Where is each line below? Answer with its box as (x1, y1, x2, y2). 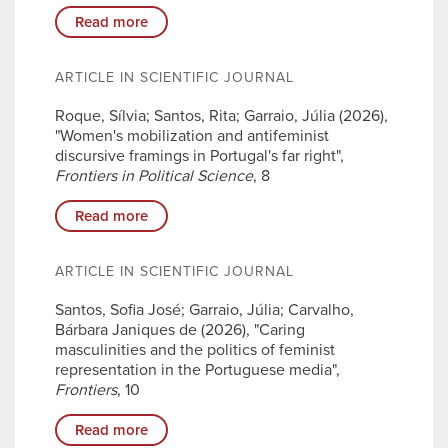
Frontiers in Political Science (55, 166, 253, 187)
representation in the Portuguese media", (55, 360, 340, 381)
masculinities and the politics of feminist (55, 340, 335, 361)
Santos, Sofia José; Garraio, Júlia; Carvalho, (55, 300, 354, 321)
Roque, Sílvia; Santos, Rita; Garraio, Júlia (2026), (55, 106, 388, 127)
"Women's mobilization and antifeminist (55, 126, 329, 147)
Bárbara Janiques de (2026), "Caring (55, 320, 305, 341)
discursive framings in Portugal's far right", (55, 146, 344, 167)
